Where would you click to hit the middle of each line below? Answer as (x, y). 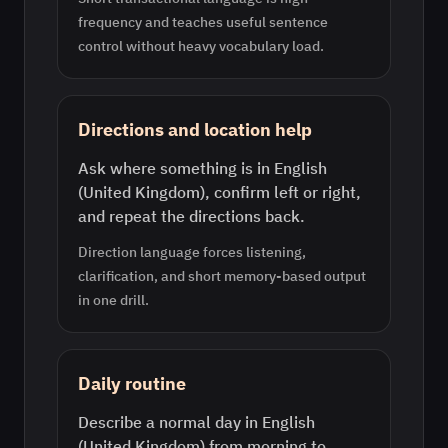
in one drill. (113, 300)
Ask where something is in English (202, 168)
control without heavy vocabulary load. (201, 46)
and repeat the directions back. (191, 216)
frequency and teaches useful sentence (203, 22)
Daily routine (132, 383)
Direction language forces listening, (192, 252)
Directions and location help (195, 129)
